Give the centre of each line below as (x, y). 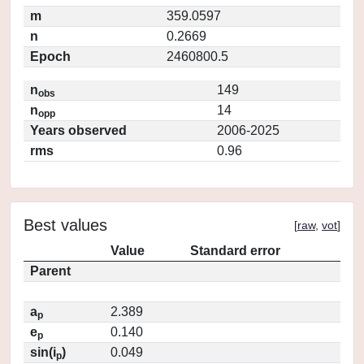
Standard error (235, 251)
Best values (65, 225)
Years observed (78, 130)
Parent (50, 271)
